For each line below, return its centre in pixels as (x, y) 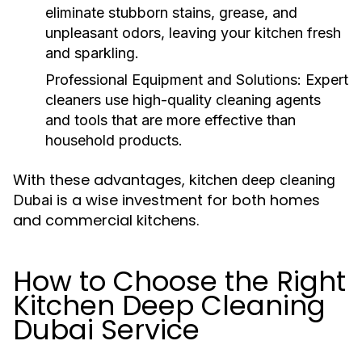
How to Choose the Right (179, 281)
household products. (114, 140)
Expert (325, 80)
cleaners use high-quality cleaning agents (183, 100)
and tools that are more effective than (170, 120)
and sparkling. (92, 53)
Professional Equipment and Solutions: (173, 80)
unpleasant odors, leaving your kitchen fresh (193, 33)
